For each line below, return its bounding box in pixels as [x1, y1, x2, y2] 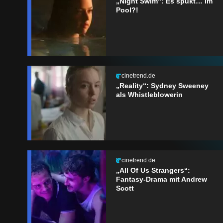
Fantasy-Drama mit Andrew [116, 175, 207, 184]
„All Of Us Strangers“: [116, 166, 190, 175]
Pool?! [116, 6, 138, 14]
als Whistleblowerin [116, 91, 183, 99]
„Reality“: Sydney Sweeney [116, 82, 209, 90]
